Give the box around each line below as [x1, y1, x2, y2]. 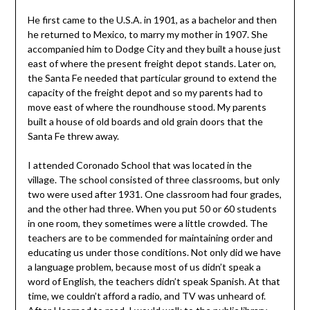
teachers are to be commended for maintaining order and [27, 231, 273, 244]
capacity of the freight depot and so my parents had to [27, 86, 263, 98]
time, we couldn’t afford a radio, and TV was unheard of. [27, 289, 266, 302]
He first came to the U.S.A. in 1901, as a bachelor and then [27, 13, 277, 26]
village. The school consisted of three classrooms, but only [27, 173, 280, 185]
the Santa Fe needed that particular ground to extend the [27, 71, 277, 84]
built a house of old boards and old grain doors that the [27, 115, 263, 127]
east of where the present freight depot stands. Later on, [27, 57, 276, 69]
